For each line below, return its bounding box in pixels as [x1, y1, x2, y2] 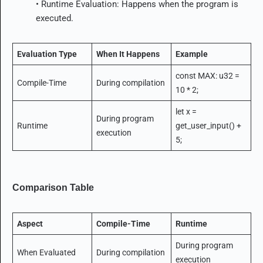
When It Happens [96, 49, 160, 59]
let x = [175, 106, 197, 116]
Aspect [16, 218, 43, 228]
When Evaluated [16, 247, 76, 257]
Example [175, 49, 208, 59]
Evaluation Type [16, 49, 77, 59]
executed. [36, 12, 73, 23]
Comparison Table [12, 182, 94, 193]
